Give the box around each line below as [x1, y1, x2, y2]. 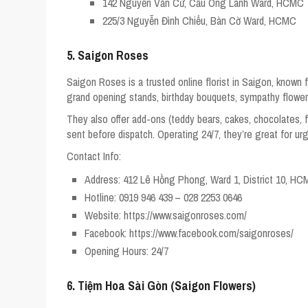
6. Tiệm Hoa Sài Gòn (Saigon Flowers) [67, 276, 256, 294]
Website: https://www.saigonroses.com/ [85, 207, 247, 223]
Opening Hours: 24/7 [85, 243, 168, 258]
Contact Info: [67, 148, 121, 164]
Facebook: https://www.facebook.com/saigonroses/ [85, 225, 294, 241]
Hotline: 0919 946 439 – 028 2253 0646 [85, 189, 242, 205]
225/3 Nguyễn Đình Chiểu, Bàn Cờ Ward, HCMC [102, 12, 296, 28]
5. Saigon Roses [67, 46, 148, 64]
